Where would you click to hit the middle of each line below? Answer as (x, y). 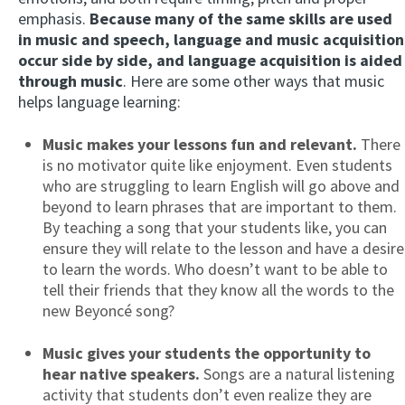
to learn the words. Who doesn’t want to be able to (215, 269)
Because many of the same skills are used (241, 19)
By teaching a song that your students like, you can (215, 228)
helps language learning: (99, 102)
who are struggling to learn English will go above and (221, 186)
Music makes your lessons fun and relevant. (200, 145)
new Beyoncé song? (108, 311)
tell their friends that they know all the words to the (218, 290)
